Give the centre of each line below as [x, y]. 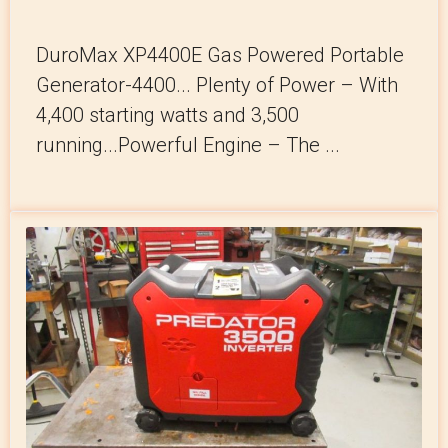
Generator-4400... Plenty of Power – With [217, 85]
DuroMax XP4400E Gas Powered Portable [220, 55]
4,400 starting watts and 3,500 [167, 115]
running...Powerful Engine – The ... [188, 145]
